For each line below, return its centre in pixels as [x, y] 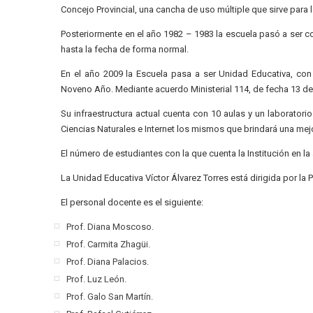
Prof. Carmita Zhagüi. [109, 244]
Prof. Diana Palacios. [108, 262]
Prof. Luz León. [97, 279]
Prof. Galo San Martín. [110, 297]
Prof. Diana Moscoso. [110, 227]
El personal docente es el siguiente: [132, 202]
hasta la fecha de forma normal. [125, 49]
